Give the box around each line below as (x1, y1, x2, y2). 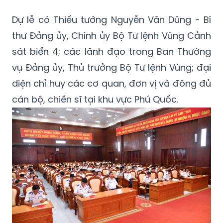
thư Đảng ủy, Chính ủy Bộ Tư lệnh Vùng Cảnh (12, 29, 211, 42)
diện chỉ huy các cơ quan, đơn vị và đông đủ (12, 77, 211, 90)
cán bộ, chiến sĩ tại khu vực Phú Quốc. (12, 93, 178, 106)
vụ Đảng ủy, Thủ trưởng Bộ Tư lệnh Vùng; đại (12, 61, 211, 74)
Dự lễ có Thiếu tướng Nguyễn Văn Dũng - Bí (12, 13, 211, 26)
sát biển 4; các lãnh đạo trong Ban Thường (12, 45, 211, 58)
